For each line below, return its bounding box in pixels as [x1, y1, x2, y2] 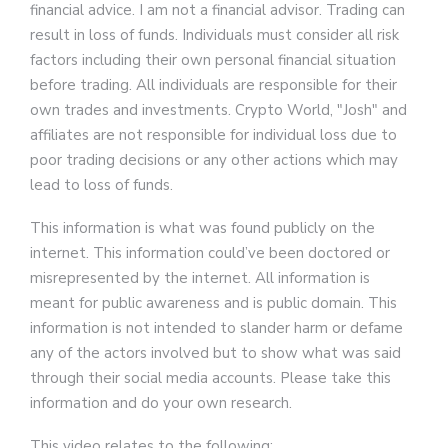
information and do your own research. [30, 393, 292, 414]
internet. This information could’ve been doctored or [30, 243, 390, 264]
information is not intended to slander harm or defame [30, 318, 403, 339]
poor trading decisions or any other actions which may [30, 150, 398, 171]
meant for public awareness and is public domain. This [30, 293, 397, 314]
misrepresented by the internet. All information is [30, 268, 370, 289]
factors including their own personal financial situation [30, 50, 396, 71]
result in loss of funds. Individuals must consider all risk [30, 25, 399, 46]
